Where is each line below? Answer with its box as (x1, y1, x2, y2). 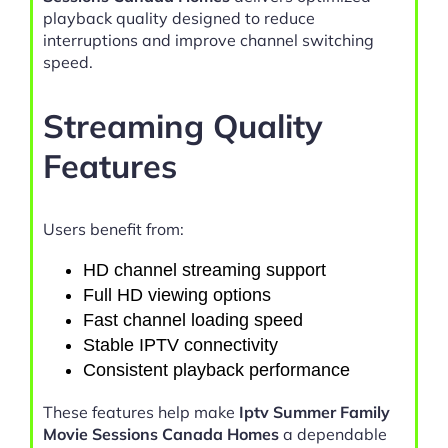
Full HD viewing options (83, 285, 271, 306)
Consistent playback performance (83, 360, 350, 381)
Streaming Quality (43, 104, 323, 146)
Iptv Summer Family (239, 402, 390, 423)
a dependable (279, 424, 387, 445)
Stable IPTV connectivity (83, 335, 278, 356)
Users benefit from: (43, 219, 184, 240)
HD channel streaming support (83, 260, 326, 281)
